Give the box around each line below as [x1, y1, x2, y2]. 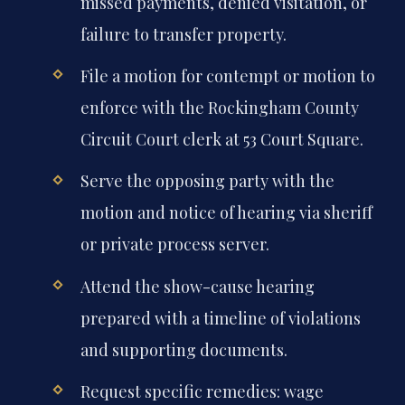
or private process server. [80, 233, 269, 256]
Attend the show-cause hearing [80, 275, 315, 297]
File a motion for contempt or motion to [80, 65, 375, 88]
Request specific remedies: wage [80, 380, 324, 402]
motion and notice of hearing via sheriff [80, 202, 372, 224]
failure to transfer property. [80, 24, 287, 46]
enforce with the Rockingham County [80, 97, 359, 119]
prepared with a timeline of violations [80, 306, 361, 329]
